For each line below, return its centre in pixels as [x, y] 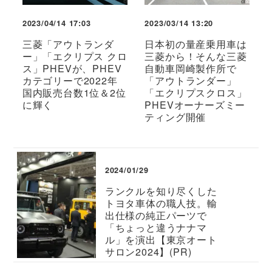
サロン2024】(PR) [148, 251]
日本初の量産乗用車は [196, 44]
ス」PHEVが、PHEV [72, 68]
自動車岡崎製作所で [191, 68]
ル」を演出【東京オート [161, 239]
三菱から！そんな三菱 [196, 56]
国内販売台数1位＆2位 [74, 92]
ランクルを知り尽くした [161, 191]
